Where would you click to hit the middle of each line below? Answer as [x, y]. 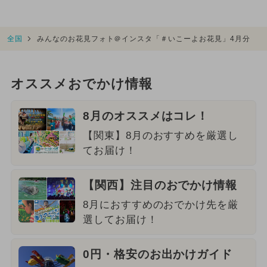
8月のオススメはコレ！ [146, 116]
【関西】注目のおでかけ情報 [160, 185]
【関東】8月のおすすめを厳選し [161, 136]
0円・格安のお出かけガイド [158, 254]
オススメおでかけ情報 [81, 84]
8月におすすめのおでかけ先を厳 [161, 205]
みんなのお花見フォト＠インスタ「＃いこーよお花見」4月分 [143, 38]
